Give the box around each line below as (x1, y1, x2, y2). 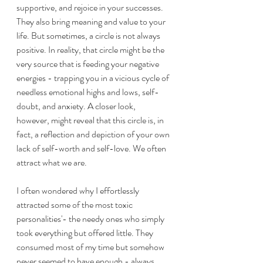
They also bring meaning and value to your (16, 15, 167, 28)
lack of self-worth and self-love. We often (16, 141, 168, 155)
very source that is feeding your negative (16, 57, 161, 70)
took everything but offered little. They (16, 226, 155, 240)
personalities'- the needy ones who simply (16, 212, 166, 225)
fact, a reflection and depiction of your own (16, 127, 171, 141)
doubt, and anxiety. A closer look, (16, 99, 137, 113)
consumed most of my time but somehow (16, 240, 166, 254)
